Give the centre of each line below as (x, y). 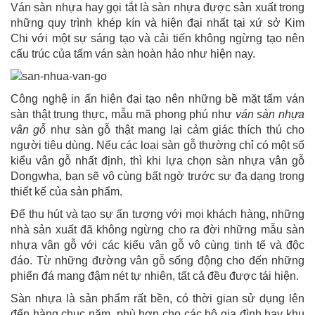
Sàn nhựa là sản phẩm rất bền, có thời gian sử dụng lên (157, 298)
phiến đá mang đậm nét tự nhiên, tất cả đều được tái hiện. (155, 276)
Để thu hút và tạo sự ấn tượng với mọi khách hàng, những (157, 214)
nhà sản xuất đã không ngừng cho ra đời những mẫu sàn (157, 229)
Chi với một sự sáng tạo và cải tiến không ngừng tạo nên (157, 38)
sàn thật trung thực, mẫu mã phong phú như (123, 114)
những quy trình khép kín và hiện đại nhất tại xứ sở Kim (157, 22)
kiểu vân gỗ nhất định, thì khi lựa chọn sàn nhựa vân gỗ (157, 160)
